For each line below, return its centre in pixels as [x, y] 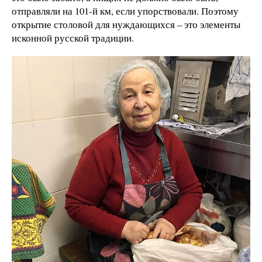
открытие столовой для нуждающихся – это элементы [126, 24]
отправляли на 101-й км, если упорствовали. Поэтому [125, 11]
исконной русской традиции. [73, 37]
